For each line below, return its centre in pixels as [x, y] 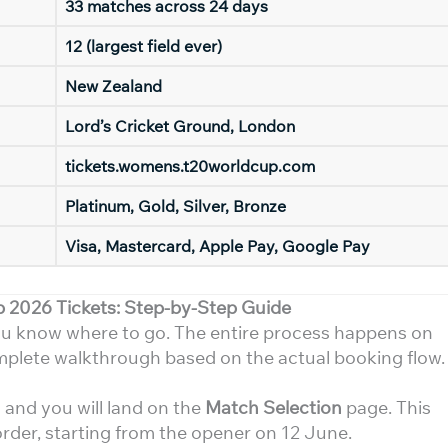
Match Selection [273, 407]
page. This [386, 407]
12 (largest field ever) [143, 46]
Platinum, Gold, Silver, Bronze [175, 206]
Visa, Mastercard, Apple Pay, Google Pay [217, 246]
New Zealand [113, 86]
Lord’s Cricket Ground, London [180, 126]
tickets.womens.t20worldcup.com [190, 166]
